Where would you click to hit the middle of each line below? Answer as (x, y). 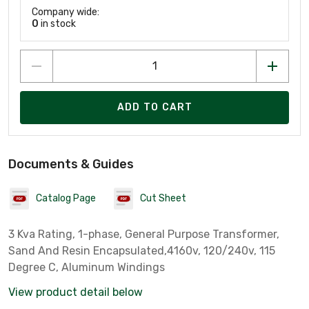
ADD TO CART (155, 108)
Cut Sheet (163, 199)
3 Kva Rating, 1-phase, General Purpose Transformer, (144, 234)
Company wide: (66, 12)
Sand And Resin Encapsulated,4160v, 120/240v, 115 (142, 250)
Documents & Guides (71, 164)
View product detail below (76, 292)
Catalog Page (66, 199)
